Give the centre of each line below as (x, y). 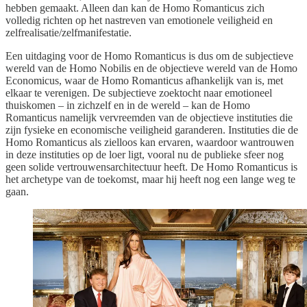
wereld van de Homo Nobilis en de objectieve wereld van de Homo (151, 68)
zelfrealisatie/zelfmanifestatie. (69, 32)
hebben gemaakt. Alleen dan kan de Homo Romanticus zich (135, 8)
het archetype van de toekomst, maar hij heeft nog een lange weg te (150, 179)
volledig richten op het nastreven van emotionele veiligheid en (139, 20)
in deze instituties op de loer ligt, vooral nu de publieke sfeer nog (145, 154)
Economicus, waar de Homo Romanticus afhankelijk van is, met (144, 80)
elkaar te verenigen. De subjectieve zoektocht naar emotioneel (139, 93)
